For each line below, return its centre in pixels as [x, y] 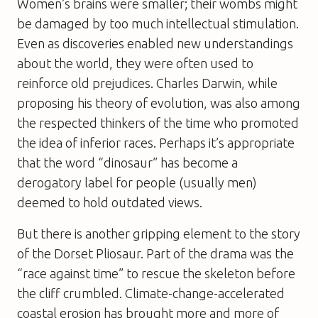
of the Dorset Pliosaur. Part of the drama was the [155, 253]
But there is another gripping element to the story [159, 233]
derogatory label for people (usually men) [137, 182]
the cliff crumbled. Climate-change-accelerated [151, 293]
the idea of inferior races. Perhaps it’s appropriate [156, 142]
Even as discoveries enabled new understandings [155, 43]
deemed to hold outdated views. [110, 202]
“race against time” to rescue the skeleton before [156, 273]
